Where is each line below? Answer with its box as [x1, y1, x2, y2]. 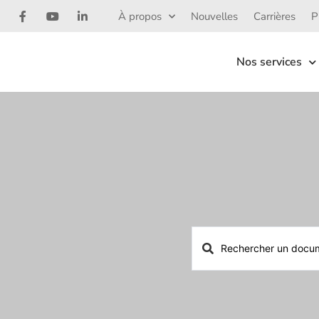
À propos [118, 9, 162, 23]
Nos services [236, 54, 303, 70]
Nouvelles [191, 9, 238, 23]
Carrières [253, 9, 296, 23]
